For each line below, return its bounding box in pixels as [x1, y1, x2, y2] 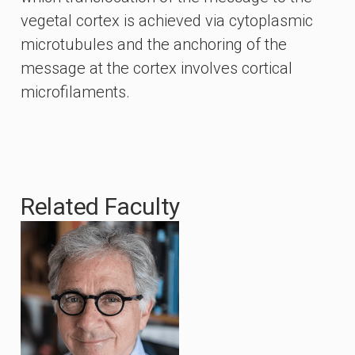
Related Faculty [21, 193, 180, 220]
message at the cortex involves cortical [21, 59, 292, 78]
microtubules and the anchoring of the [21, 35, 287, 54]
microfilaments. [21, 82, 130, 101]
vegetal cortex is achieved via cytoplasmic [21, 11, 313, 30]
